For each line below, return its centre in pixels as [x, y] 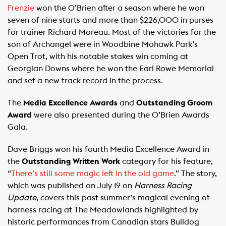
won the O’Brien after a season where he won [119, 8]
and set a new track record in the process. [85, 81]
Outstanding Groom [174, 103]
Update [22, 198]
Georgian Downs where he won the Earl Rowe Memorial [111, 69]
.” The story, [195, 174]
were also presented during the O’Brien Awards [121, 115]
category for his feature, [166, 161]
